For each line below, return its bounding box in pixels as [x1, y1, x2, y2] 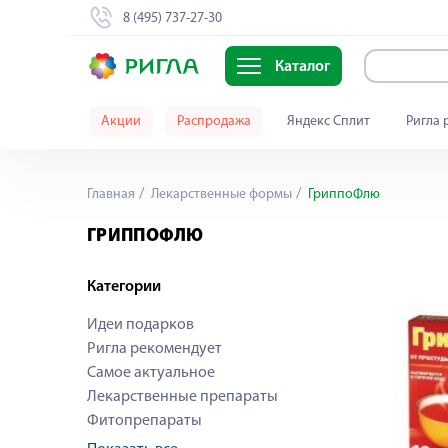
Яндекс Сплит [287, 114, 370, 129]
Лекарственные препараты [87, 389, 278, 405]
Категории [87, 279, 161, 295]
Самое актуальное [87, 365, 215, 381]
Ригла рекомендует [87, 341, 222, 357]
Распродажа [177, 114, 251, 129]
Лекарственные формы [148, 187, 292, 202]
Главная [87, 187, 135, 202]
